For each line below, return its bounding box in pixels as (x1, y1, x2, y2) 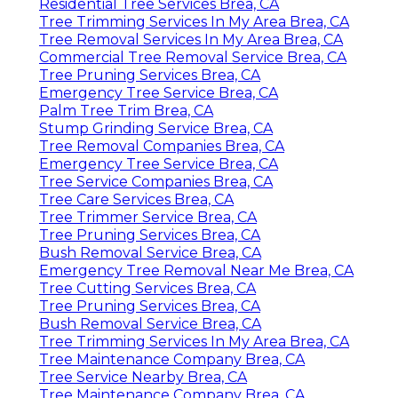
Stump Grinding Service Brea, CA (39, 119, 273, 137)
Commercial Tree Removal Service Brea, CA (39, 48, 346, 66)
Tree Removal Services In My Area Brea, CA (39, 30, 343, 48)
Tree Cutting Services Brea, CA (39, 279, 256, 297)
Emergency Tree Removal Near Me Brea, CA (39, 261, 354, 279)
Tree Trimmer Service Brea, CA (39, 208, 257, 226)
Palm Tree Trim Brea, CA (39, 101, 213, 119)
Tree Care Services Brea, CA (39, 190, 234, 208)
